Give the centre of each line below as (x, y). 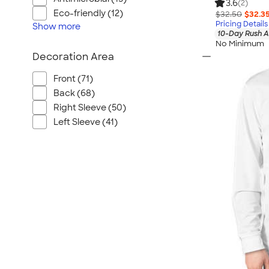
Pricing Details (242, 24)
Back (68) (74, 93)
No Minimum (240, 43)
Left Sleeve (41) (86, 122)
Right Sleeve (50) (90, 107)
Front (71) (73, 79)
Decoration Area (73, 57)
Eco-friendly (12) (88, 13)
